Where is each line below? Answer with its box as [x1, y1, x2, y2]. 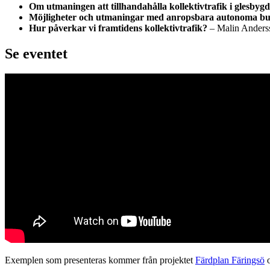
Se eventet [5, 45, 67, 61]
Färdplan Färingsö [195, 255, 265, 266]
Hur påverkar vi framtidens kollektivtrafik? [29, 22, 207, 33]
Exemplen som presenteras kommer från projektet [5, 255, 195, 266]
